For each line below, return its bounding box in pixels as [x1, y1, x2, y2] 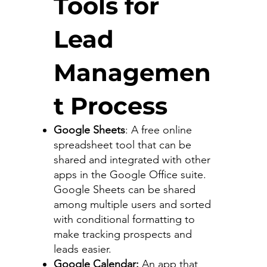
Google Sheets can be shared [53, 182, 195, 196]
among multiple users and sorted [53, 197, 211, 211]
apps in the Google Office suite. [53, 167, 206, 181]
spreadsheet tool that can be [53, 138, 191, 151]
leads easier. [53, 242, 114, 256]
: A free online [125, 123, 192, 136]
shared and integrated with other [53, 153, 210, 166]
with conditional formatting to [53, 212, 195, 226]
